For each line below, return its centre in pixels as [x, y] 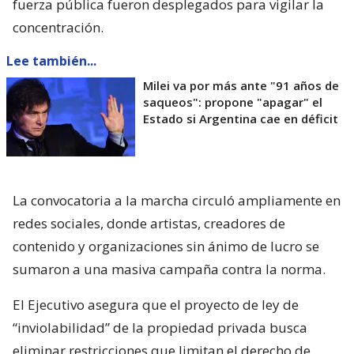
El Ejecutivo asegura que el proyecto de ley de [156, 304]
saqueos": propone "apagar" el [233, 102]
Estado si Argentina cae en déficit [241, 118]
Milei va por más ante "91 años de [241, 85]
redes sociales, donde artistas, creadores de [149, 223]
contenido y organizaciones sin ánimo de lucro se [166, 246]
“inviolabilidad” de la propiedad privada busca [160, 327]
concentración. [58, 27]
